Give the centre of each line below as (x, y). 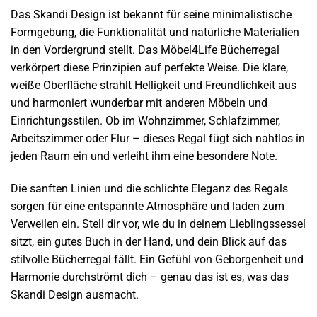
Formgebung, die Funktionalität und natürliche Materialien (155, 33)
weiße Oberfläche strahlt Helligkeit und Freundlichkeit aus (154, 86)
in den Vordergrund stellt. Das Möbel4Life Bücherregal (145, 50)
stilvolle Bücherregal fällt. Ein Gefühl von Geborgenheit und (157, 260)
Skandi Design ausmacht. (75, 295)
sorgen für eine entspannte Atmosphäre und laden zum (148, 207)
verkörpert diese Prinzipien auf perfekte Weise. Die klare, (149, 68)
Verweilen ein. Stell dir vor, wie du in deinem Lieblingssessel (158, 224)
